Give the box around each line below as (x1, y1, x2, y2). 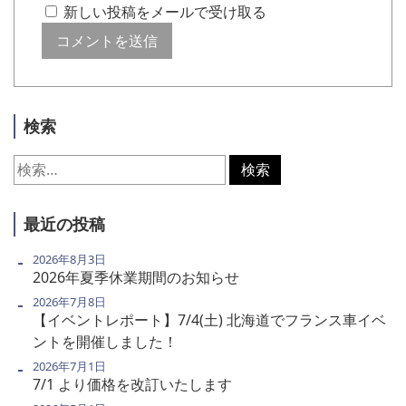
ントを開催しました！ (32, 331, 178, 352)
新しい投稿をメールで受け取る (63, 2, 266, 23)
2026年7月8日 (32, 293, 106, 310)
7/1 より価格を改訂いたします (32, 373, 232, 394)
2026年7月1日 (32, 357, 106, 374)
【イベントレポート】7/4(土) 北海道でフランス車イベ (32, 309, 386, 330)
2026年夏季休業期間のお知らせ (32, 266, 239, 287)
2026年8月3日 (32, 250, 106, 267)
